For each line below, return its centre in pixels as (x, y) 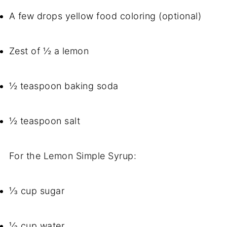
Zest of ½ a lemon (49, 51)
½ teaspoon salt (45, 121)
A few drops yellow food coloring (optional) (105, 16)
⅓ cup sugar (37, 191)
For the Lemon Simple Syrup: (73, 156)
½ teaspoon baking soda (64, 86)
